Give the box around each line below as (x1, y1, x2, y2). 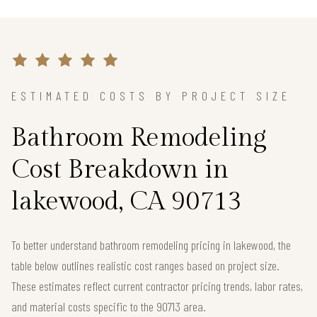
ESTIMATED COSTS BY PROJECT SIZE (11, 87, 291, 103)
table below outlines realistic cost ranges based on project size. (11, 257, 279, 273)
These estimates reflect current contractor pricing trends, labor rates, (11, 277, 303, 294)
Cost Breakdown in (11, 154, 229, 185)
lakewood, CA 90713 (11, 186, 242, 217)
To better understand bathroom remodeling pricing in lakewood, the (11, 236, 291, 253)
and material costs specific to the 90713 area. (11, 298, 206, 314)
